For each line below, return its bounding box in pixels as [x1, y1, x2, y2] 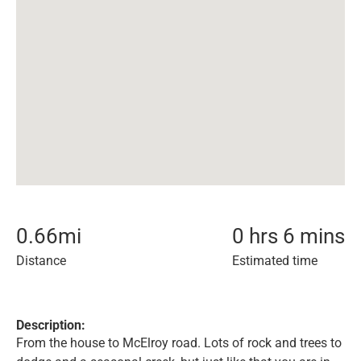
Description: [16, 317, 85, 333]
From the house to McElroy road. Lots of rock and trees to [16, 335, 342, 351]
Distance [16, 253, 66, 268]
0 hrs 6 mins [232, 224, 345, 248]
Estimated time [232, 253, 317, 268]
